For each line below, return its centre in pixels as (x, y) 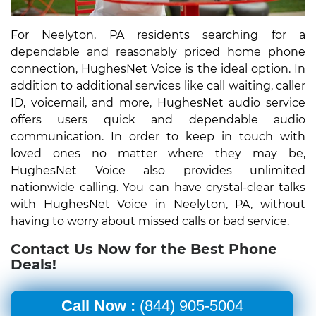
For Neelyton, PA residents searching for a (158, 35)
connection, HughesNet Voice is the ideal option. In (158, 68)
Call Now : (98, 305)
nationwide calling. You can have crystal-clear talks (158, 187)
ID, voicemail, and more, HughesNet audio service (158, 102)
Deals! (34, 264)
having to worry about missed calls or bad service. (150, 221)
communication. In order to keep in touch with (158, 136)
